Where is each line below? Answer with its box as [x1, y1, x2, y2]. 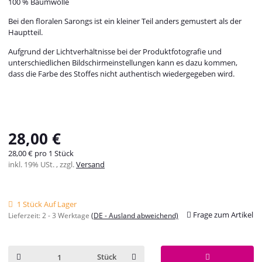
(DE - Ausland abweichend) [91, 211, 178, 221]
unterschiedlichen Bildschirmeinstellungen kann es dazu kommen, [8, 57, 237, 68]
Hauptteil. [8, 27, 43, 38]
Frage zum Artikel [193, 209, 253, 220]
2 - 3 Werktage [42, 211, 91, 221]
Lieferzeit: [8, 211, 42, 221]
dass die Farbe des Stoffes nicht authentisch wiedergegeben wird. [8, 68, 235, 80]
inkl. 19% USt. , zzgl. [8, 159, 76, 170]
